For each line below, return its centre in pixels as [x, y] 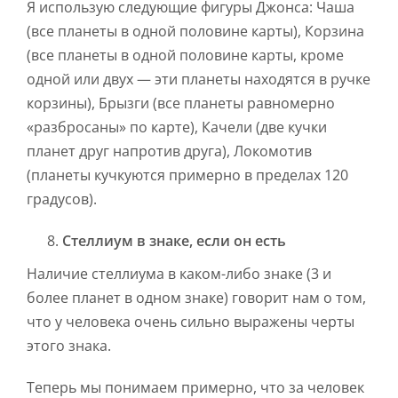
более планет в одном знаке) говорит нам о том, [196, 298]
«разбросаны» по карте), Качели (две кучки [177, 127]
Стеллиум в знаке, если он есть [174, 241]
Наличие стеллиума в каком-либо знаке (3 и [179, 274]
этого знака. [69, 346]
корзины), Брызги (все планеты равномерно [181, 103]
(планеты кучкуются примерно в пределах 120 [187, 175]
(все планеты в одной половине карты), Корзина [195, 32]
